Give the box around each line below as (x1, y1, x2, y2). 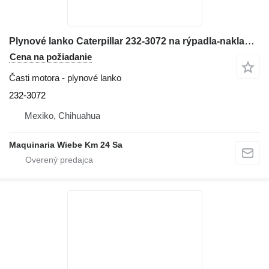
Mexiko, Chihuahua (25, 110, 100, 121)
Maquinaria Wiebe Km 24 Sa (9, 140, 122, 150)
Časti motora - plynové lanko (9, 73, 121, 83)
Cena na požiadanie (10, 52, 92, 62)
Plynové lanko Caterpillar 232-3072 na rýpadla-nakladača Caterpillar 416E (244, 35, 255, 47)
